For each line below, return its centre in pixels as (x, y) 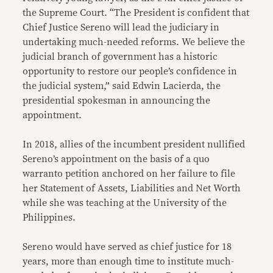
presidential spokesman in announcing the (117, 101)
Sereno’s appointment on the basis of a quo (116, 159)
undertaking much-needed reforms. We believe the (134, 42)
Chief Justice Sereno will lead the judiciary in (121, 27)
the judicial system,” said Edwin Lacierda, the (122, 86)
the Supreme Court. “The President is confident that (136, 13)
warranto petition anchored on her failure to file (129, 174)
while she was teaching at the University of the (125, 203)
